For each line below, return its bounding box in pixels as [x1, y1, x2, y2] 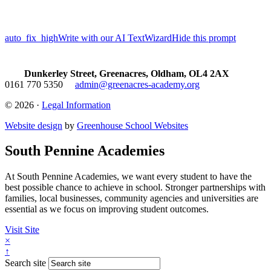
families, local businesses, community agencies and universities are [5, 193, 258, 204]
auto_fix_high [5, 32, 58, 43]
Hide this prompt [172, 32, 236, 43]
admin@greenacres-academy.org [75, 79, 200, 90]
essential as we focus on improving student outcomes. [5, 204, 209, 215]
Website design [5, 120, 62, 131]
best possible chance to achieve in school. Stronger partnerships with [5, 182, 266, 193]
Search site [5, 258, 46, 269]
